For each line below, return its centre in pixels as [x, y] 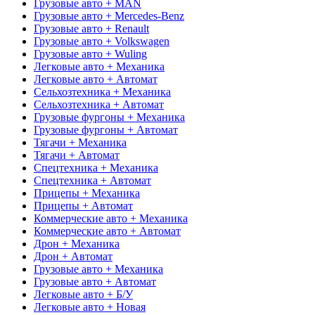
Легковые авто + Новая [90, 307]
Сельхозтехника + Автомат [99, 104]
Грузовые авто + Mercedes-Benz [109, 15]
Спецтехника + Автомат [92, 180]
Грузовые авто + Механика [98, 269]
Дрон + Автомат [73, 256]
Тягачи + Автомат [77, 155]
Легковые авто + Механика [99, 66]
